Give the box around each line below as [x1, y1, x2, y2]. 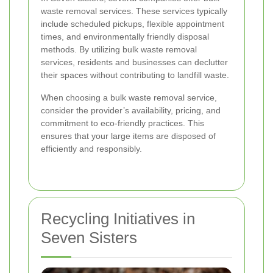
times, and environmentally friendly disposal [41, 32, 209, 42]
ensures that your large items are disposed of [41, 131, 216, 141]
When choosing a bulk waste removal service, [41, 93, 217, 103]
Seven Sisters [41, 229, 137, 247]
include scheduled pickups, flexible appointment [41, 19, 224, 29]
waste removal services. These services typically [41, 6, 227, 16]
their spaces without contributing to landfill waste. [41, 70, 229, 80]
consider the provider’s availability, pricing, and [41, 105, 221, 116]
